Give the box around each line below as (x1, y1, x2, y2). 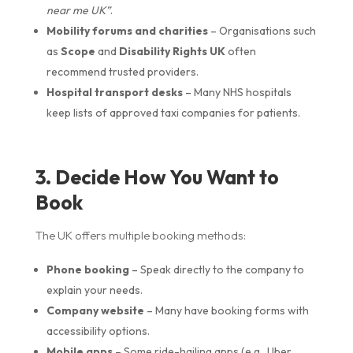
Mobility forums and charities (46, 23, 208, 38)
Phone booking (46, 262, 129, 277)
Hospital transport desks (46, 84, 183, 99)
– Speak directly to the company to (128, 262, 304, 277)
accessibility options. (46, 323, 150, 338)
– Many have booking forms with (143, 303, 309, 318)
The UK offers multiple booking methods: (35, 227, 246, 243)
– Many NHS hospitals (182, 84, 292, 99)
